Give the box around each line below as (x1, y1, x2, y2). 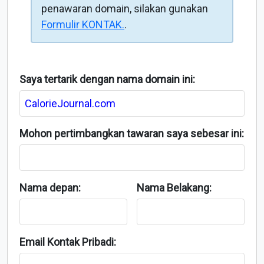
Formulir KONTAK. (41, 18, 125, 31)
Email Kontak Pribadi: (19, 236, 116, 249)
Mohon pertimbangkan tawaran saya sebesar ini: (19, 127, 244, 140)
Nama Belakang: (136, 181, 212, 194)
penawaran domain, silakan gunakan (41, 2, 209, 15)
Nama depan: (19, 181, 81, 194)
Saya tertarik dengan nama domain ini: (19, 73, 195, 86)
